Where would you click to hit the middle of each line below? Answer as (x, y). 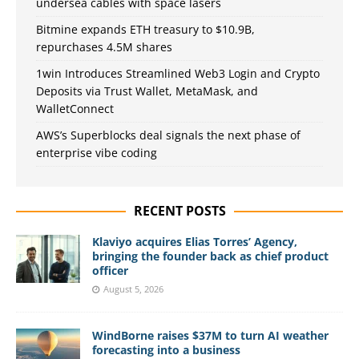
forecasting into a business (166, 349)
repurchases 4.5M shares (104, 46)
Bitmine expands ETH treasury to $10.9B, (145, 29)
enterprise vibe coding (97, 152)
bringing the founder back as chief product (210, 256)
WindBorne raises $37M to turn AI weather (210, 335)
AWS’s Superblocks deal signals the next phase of (168, 135)
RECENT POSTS (179, 210)
